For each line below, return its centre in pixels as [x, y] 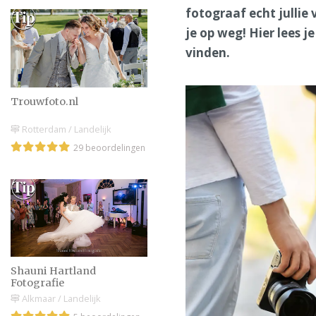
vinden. [208, 53]
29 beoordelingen [109, 147]
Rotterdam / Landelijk [66, 129]
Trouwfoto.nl [44, 101]
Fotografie [37, 283]
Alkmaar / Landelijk [60, 299]
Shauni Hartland [53, 271]
